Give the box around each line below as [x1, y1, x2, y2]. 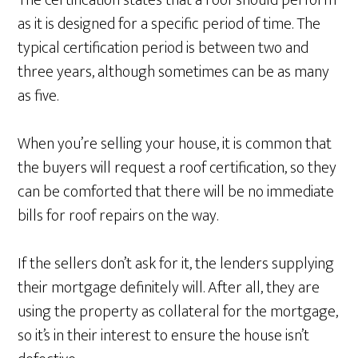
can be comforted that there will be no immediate [18, 178, 335, 206]
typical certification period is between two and [18, 34, 309, 62]
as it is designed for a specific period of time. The [18, 10, 321, 38]
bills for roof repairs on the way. [18, 202, 219, 230]
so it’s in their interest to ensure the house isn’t [18, 322, 310, 350]
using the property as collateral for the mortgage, [18, 298, 339, 326]
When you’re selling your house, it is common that [18, 130, 332, 158]
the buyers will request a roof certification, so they [18, 154, 337, 182]
